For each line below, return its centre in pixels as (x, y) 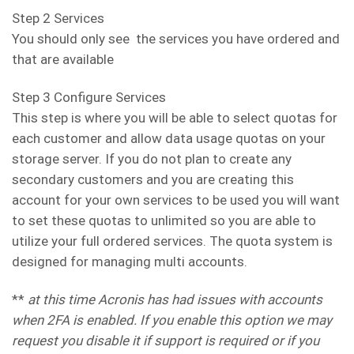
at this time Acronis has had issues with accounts (175, 300)
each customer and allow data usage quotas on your (169, 139)
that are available (63, 60)
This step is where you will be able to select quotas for (175, 118)
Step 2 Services (58, 19)
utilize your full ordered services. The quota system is (172, 241)
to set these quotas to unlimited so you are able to (164, 221)
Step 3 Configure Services (89, 98)
